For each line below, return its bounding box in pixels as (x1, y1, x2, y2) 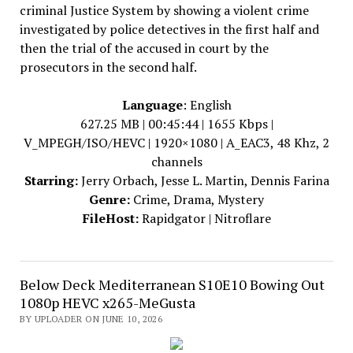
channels (150, 153, 203, 170)
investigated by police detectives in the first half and (19, 20, 319, 38)
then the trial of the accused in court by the (19, 39, 269, 57)
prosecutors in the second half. (19, 58, 197, 76)
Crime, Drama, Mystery (130, 191, 264, 208)
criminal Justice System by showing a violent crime (19, 2, 309, 19)
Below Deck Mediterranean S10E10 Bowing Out (19, 275, 325, 294)
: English (182, 96, 232, 113)
